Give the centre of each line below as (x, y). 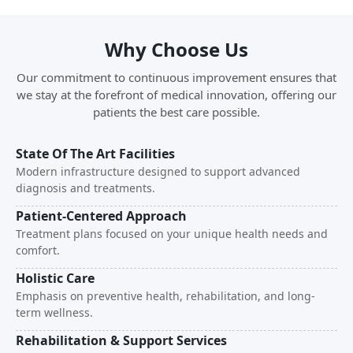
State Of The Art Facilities (95, 153)
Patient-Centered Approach (101, 216)
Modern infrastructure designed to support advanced (158, 171)
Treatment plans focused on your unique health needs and (172, 233)
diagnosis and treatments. (85, 188)
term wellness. (54, 312)
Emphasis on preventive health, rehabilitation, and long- (165, 295)
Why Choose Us (176, 49)
